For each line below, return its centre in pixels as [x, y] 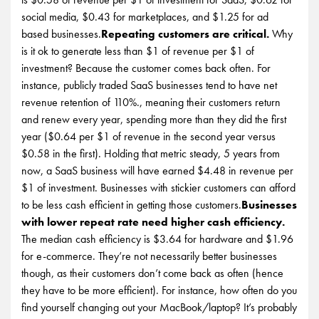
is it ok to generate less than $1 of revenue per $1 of [138, 51]
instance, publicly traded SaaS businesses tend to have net [149, 85]
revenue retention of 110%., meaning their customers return [151, 102]
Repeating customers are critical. [187, 34]
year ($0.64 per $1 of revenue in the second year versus [148, 136]
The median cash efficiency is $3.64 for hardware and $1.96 [157, 239]
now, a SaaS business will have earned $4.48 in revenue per [157, 171]
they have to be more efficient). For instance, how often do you [159, 290]
